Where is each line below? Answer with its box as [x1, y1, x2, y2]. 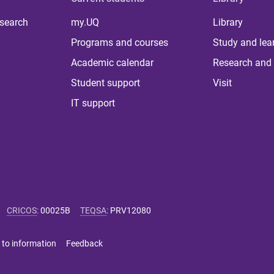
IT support [71, 97, 116, 109]
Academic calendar [71, 57, 154, 68]
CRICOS [7, 206, 37, 215]
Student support [71, 77, 141, 89]
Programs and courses [71, 37, 169, 48]
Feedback [66, 239, 103, 248]
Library [212, 17, 243, 28]
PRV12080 [110, 206, 151, 215]
